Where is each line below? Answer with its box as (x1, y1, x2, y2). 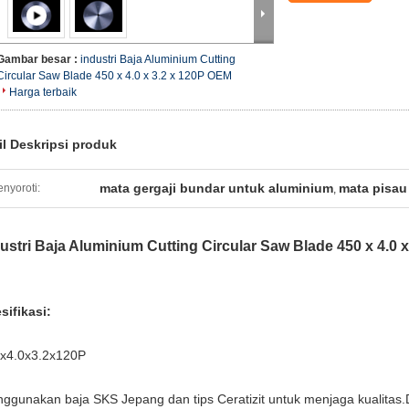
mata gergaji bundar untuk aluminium (100, 181, 333, 195)
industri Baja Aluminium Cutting (80, 53, 236, 66)
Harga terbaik (9, 86, 77, 99)
